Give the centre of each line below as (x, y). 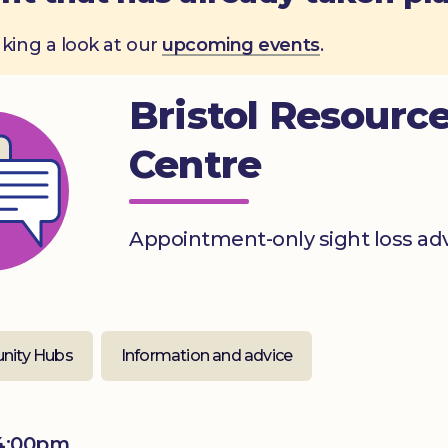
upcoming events (241, 44)
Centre (195, 164)
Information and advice (206, 355)
